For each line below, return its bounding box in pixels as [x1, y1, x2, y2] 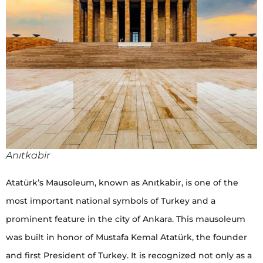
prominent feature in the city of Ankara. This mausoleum [6, 213, 245, 224]
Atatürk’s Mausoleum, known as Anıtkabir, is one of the [6, 177, 238, 188]
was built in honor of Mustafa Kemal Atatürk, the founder [6, 231, 247, 242]
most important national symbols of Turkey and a [6, 195, 215, 206]
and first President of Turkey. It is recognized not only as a [6, 249, 252, 261]
